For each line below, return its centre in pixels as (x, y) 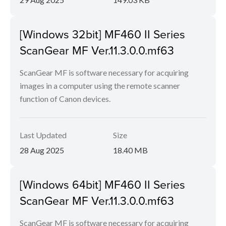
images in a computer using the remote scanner (100, 86)
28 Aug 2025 (42, 150)
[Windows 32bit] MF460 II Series (102, 34)
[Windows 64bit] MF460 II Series (102, 184)
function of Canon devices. (65, 99)
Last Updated (43, 135)
